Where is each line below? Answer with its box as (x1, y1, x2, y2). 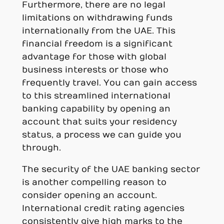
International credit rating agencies (21, 203, 184, 213)
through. (21, 142, 61, 153)
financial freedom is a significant (21, 38, 172, 49)
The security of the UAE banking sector (21, 164, 200, 174)
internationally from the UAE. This (21, 25, 175, 36)
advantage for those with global (21, 51, 166, 62)
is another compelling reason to (21, 177, 166, 187)
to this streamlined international (21, 90, 170, 101)
